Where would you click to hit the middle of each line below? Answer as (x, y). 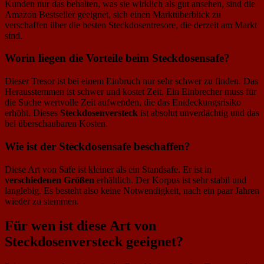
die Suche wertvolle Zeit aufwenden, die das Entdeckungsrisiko (123, 103)
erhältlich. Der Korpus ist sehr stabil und (170, 180)
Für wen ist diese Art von (80, 226)
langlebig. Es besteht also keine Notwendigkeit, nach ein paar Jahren (132, 190)
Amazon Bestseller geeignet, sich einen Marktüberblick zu (113, 14)
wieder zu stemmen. (42, 201)
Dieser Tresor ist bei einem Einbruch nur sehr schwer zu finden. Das (131, 81)
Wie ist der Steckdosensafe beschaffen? (98, 146)
